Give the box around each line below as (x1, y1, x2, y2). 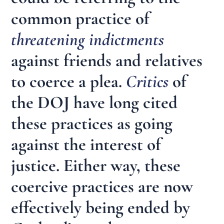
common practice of (11, 8, 150, 29)
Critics (126, 71, 169, 92)
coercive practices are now (11, 176, 193, 197)
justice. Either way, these (11, 155, 181, 176)
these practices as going (11, 113, 173, 134)
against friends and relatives (11, 50, 203, 71)
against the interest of (11, 134, 161, 155)
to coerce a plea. (11, 71, 126, 92)
